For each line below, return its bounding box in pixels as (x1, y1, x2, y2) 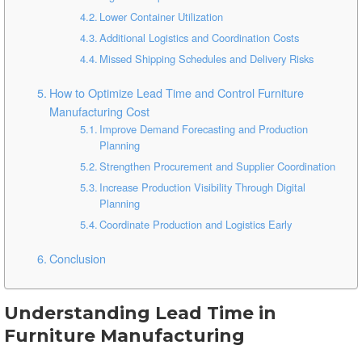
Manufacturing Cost (48, 103, 149, 120)
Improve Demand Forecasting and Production (99, 121, 309, 137)
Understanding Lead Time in (4, 302, 276, 324)
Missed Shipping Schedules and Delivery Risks (99, 51, 314, 66)
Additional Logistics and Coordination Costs (99, 30, 300, 45)
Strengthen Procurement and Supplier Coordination (99, 158, 336, 174)
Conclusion (48, 250, 106, 267)
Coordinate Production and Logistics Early (99, 217, 293, 232)
